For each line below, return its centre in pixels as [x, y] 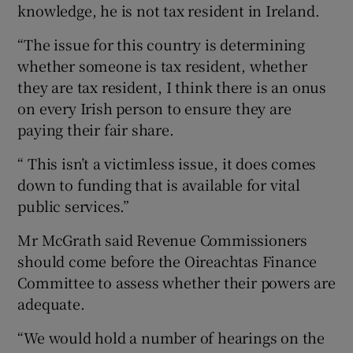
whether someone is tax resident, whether [162, 65]
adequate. [51, 303]
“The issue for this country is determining [162, 44]
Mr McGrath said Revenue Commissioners [163, 239]
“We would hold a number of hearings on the [171, 337]
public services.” [74, 205]
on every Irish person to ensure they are [154, 108]
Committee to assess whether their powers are [176, 282]
